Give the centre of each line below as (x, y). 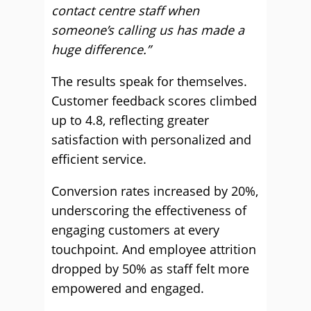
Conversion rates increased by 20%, (155, 191)
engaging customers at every (135, 230)
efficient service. (99, 159)
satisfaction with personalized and (151, 140)
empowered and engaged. (128, 288)
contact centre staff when (125, 10)
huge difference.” (101, 49)
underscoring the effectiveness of (149, 210)
